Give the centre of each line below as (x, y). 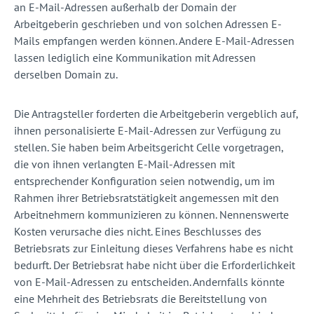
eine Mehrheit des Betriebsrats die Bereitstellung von (141, 299)
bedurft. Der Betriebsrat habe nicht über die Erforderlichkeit (155, 265)
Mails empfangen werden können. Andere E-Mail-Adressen (154, 41)
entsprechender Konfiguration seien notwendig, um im (144, 181)
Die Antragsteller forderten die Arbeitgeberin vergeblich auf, (156, 114)
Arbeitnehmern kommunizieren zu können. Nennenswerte (151, 215)
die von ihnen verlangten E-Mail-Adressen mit (124, 164)
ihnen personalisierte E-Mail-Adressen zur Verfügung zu (148, 131)
